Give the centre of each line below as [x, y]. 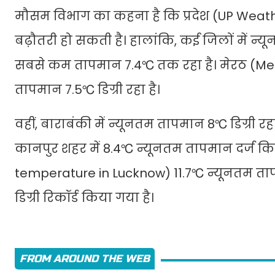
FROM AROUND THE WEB [85, 259]
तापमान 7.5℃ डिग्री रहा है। [87, 90]
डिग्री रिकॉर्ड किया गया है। [84, 198]
